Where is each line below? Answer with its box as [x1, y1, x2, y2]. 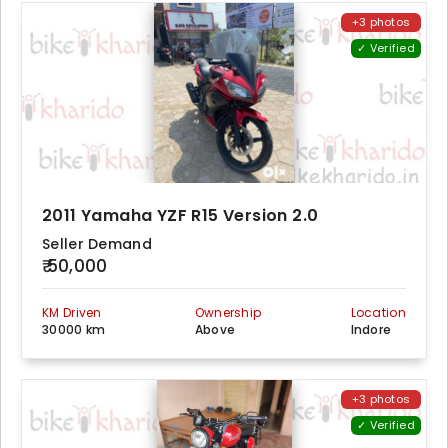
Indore [350, 321, 392, 339]
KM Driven [42, 304, 102, 322]
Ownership [194, 304, 262, 322]
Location [350, 304, 406, 322]
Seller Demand [42, 234, 152, 255]
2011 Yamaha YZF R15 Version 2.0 [42, 204, 319, 228]
